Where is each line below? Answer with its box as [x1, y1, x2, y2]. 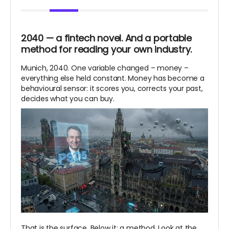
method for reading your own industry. [21, 43, 192, 56]
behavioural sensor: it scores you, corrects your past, [21, 83, 203, 94]
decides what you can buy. [21, 94, 114, 104]
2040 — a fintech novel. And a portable [21, 32, 192, 45]
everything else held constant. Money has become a [21, 73, 204, 84]
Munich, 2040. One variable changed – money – [21, 63, 189, 74]
